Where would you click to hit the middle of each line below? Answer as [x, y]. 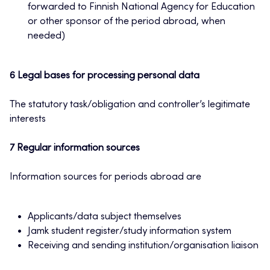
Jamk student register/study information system [130, 232]
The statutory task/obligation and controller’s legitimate [130, 105]
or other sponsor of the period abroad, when [127, 22]
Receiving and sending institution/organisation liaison [143, 246]
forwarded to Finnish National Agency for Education [141, 8]
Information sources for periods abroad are [105, 177]
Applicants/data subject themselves [105, 217]
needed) [46, 36]
